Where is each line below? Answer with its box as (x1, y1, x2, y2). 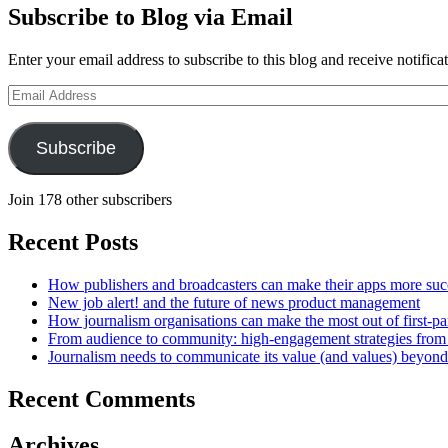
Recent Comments (8, 385, 195, 412)
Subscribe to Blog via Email (8, 3, 293, 30)
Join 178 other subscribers (8, 190, 172, 208)
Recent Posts (8, 228, 138, 255)
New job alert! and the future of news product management (48, 293, 420, 311)
